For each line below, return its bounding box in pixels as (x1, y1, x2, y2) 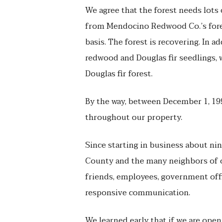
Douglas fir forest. (85, 67, 153, 81)
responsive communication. (85, 186, 190, 200)
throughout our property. (85, 111, 182, 124)
